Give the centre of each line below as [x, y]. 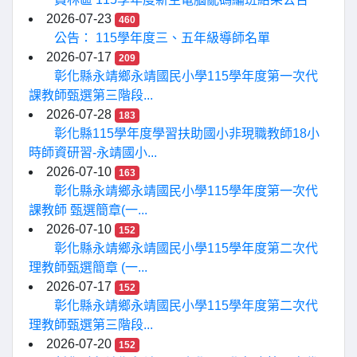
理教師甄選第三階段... [91, 325]
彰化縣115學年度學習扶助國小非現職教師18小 [187, 133]
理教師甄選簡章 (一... [88, 267]
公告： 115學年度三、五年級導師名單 [162, 38]
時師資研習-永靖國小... [93, 153]
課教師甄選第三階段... [91, 95]
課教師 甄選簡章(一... [88, 210]
